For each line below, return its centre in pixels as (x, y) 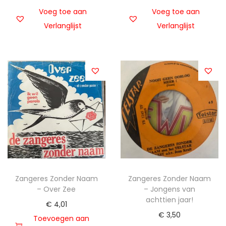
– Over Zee (56, 189)
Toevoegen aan (61, 218)
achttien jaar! (169, 200)
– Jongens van (169, 189)
